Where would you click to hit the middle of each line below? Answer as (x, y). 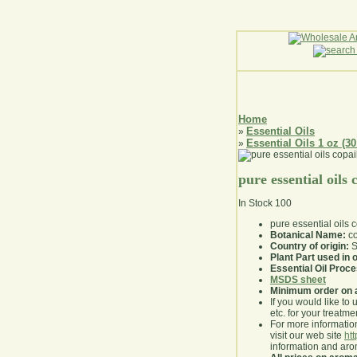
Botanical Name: (308, 235)
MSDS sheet (298, 280)
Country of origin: (310, 247)
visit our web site (307, 336)
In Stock (255, 204)
